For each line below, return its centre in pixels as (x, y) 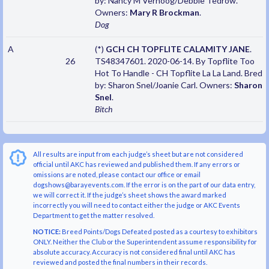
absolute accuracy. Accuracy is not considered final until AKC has (134, 252)
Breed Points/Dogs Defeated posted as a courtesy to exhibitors (159, 232)
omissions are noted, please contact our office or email (117, 175)
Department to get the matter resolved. (94, 216)
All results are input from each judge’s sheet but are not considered (138, 154)
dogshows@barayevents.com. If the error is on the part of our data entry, (144, 185)
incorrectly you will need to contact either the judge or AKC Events (137, 205)
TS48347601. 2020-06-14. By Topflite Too (174, 61)
